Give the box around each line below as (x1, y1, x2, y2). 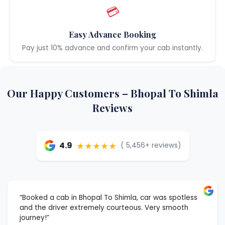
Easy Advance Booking (69, 29, 156, 40)
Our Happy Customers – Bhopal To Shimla (7, 85, 218, 100)
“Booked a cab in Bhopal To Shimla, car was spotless (20, 192, 197, 202)
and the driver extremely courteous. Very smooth (20, 202, 188, 212)
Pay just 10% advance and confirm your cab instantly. (22, 43, 203, 53)
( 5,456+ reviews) (120, 141, 181, 151)
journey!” (20, 212, 49, 222)
